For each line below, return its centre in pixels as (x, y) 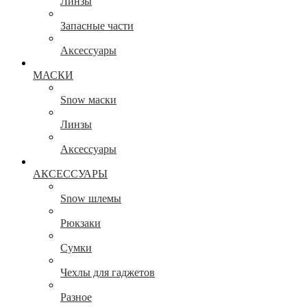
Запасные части (97, 26)
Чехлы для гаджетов (108, 273)
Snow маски (88, 100)
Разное (76, 297)
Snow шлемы (91, 199)
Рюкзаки (81, 223)
